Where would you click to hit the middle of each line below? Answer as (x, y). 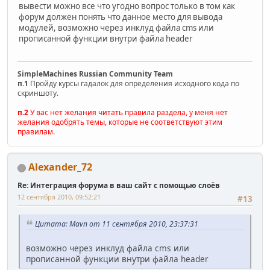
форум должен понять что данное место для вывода (121, 17)
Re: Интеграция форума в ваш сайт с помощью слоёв (119, 186)
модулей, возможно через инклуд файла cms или (116, 27)
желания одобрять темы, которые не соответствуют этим (120, 122)
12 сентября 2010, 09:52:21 (59, 197)
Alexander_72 (60, 167)
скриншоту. (38, 93)
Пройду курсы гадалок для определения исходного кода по (134, 84)
